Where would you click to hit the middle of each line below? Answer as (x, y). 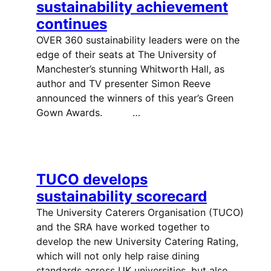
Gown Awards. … (88, 113)
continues (71, 24)
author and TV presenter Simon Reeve (123, 84)
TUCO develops (92, 180)
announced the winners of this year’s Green (135, 98)
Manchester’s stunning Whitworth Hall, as (130, 69)
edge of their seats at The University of (126, 55)
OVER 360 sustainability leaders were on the (138, 40)
